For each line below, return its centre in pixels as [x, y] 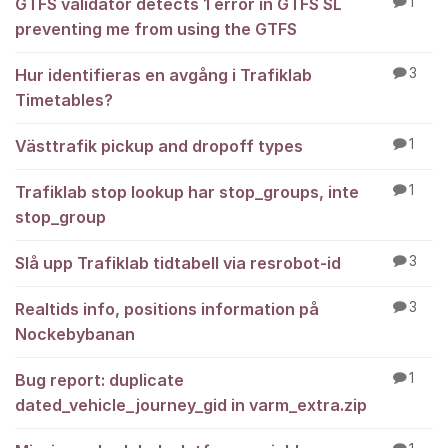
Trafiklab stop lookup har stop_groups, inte [187, 192]
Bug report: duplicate [99, 380]
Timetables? [64, 100]
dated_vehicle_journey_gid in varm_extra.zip [191, 405]
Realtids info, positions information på [167, 309]
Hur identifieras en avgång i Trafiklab [163, 75]
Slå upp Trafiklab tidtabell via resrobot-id [178, 263]
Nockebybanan [75, 334]
